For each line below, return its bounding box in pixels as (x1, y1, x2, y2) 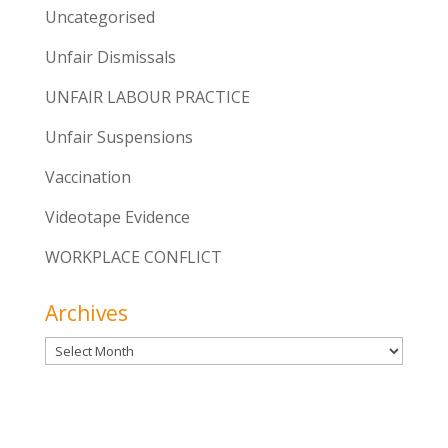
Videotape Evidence (44, 205, 190, 228)
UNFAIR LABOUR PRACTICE (44, 85, 250, 108)
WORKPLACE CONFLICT (44, 245, 222, 268)
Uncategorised (44, 5, 155, 28)
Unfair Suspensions (44, 125, 193, 148)
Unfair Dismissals (44, 45, 176, 68)
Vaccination (44, 165, 131, 188)
